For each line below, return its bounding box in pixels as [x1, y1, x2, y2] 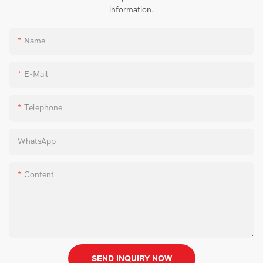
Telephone [24, 102, 62, 113]
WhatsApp [18, 136, 56, 146]
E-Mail [24, 69, 48, 79]
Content [24, 169, 54, 180]
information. [109, 5, 154, 15]
